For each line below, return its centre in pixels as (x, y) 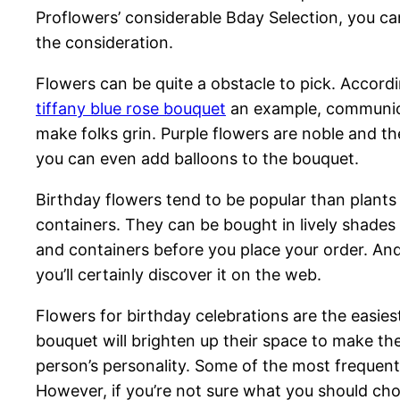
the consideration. (104, 43)
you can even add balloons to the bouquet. (197, 159)
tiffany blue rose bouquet (131, 109)
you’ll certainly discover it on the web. (179, 275)
